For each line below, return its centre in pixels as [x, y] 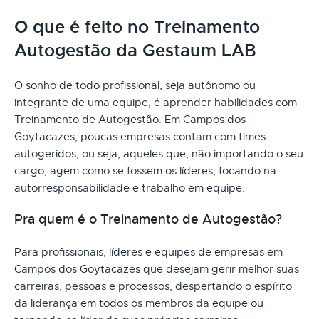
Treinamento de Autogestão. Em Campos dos [130, 119]
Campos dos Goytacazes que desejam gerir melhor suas [157, 269]
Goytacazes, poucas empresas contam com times [140, 136]
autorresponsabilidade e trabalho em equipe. [130, 188]
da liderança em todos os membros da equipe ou [139, 303]
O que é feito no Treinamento [137, 27]
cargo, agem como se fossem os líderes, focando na [145, 171]
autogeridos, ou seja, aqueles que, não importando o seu [159, 153]
